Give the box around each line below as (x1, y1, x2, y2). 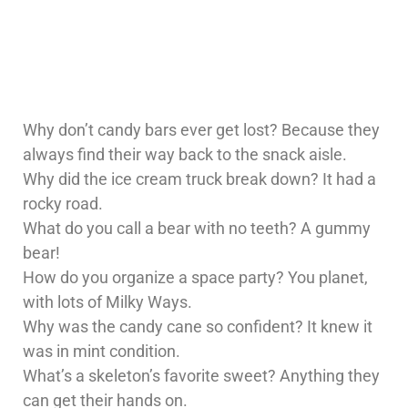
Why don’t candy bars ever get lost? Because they (23, 119, 380, 139)
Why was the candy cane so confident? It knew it (23, 316, 372, 336)
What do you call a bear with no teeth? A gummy (23, 218, 371, 238)
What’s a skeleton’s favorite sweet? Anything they (23, 365, 380, 385)
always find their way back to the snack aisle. (23, 144, 347, 164)
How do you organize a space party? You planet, (23, 267, 368, 287)
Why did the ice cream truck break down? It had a (23, 168, 376, 189)
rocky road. (23, 193, 103, 213)
